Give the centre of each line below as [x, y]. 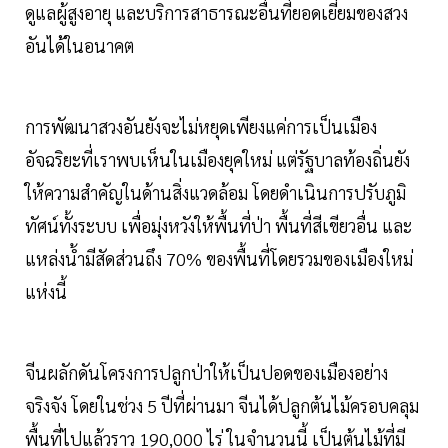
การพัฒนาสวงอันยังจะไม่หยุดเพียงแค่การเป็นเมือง [201, 126]
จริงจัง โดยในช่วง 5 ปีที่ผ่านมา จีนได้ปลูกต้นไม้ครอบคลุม [222, 405]
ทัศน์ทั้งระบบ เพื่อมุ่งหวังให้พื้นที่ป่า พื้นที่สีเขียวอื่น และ [218, 225]
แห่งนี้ [48, 291]
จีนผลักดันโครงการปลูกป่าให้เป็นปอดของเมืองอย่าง [206, 372]
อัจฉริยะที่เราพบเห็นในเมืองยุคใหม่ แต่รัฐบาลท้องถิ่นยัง [217, 159]
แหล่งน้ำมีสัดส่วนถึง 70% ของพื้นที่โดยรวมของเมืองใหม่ [219, 258]
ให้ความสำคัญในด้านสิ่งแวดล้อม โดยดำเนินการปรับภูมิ [215, 192]
